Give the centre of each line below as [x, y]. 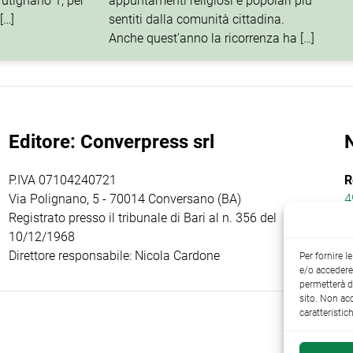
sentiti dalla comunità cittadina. [197, 19]
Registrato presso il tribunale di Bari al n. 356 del [142, 218]
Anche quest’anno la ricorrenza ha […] [212, 38]
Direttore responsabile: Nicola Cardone [114, 256]
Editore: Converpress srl [111, 141]
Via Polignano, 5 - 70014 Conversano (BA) [124, 199]
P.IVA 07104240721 [62, 180]
